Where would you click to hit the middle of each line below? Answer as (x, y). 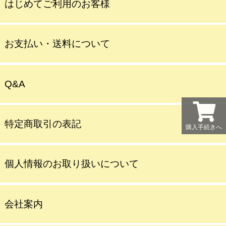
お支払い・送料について (57, 44)
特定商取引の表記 (43, 124)
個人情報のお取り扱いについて (71, 164)
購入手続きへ (204, 127)
